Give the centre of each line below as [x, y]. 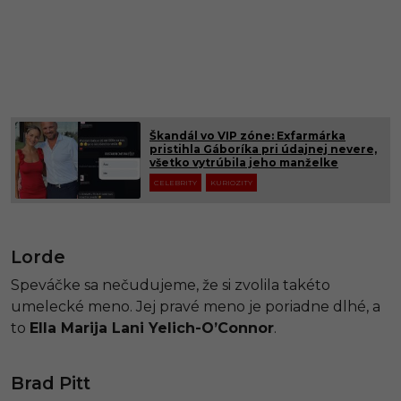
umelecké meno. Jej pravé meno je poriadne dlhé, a [196, 306]
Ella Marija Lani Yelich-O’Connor [152, 328]
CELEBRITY [175, 182]
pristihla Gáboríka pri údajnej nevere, [263, 149]
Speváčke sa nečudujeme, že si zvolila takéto [171, 285]
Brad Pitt [51, 383]
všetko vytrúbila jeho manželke [244, 163]
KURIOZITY [231, 182]
